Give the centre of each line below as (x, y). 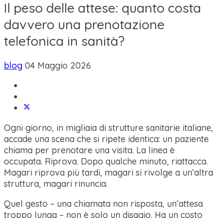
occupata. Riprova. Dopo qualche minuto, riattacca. (106, 161)
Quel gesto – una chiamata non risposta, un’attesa (103, 203)
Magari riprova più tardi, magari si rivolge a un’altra (109, 172)
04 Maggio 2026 (58, 65)
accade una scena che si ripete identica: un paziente (106, 139)
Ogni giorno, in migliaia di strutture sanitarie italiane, (109, 127)
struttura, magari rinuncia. (56, 183)
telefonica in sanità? (64, 41)
